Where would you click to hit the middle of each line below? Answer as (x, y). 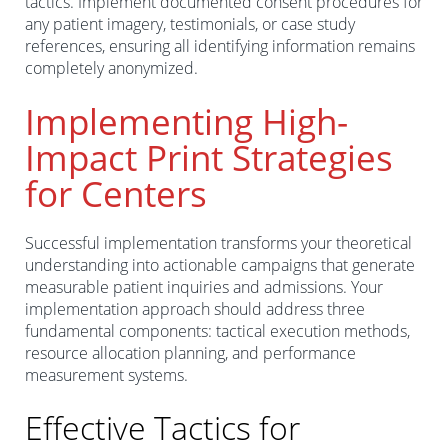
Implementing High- (186, 121)
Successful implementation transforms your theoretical (218, 242)
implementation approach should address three (195, 308)
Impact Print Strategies (209, 157)
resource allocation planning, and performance (190, 352)
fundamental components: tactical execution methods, (217, 330)
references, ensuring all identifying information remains (220, 45)
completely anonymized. (111, 67)
